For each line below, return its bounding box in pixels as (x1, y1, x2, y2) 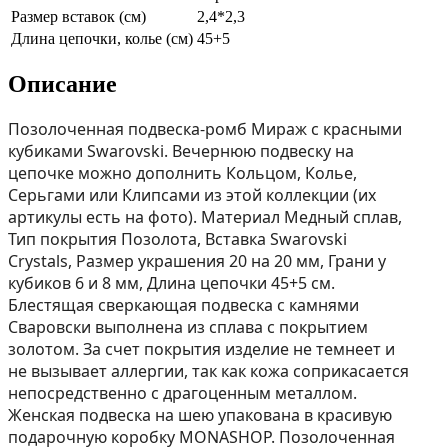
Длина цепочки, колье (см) (11, 29, 193, 47)
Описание (8, 70, 117, 97)
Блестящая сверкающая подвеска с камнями (8, 293, 359, 316)
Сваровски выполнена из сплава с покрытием (8, 315, 368, 338)
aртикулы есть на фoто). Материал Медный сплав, (8, 205, 402, 228)
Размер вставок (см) (11, 7, 146, 25)
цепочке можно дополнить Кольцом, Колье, (8, 161, 357, 184)
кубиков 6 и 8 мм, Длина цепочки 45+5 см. (8, 271, 335, 294)
